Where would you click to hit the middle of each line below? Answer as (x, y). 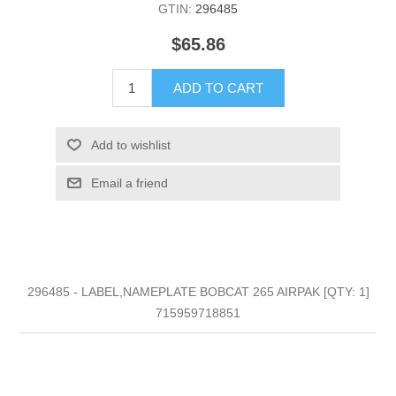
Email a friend (129, 183)
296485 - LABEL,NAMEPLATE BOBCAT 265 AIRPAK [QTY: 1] (198, 291)
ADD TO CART (218, 88)
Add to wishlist (130, 145)
